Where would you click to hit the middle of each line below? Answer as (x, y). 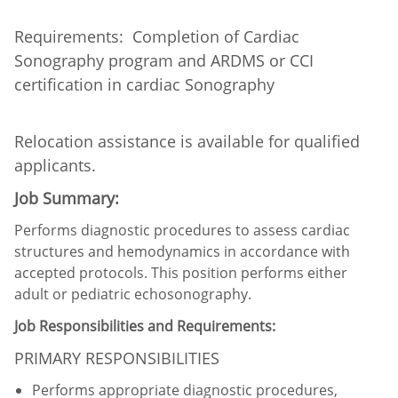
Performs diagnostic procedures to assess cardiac (182, 230)
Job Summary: (67, 198)
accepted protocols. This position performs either (181, 272)
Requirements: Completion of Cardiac (157, 36)
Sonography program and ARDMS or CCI (164, 60)
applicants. (55, 165)
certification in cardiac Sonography (144, 84)
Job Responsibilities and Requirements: (145, 326)
